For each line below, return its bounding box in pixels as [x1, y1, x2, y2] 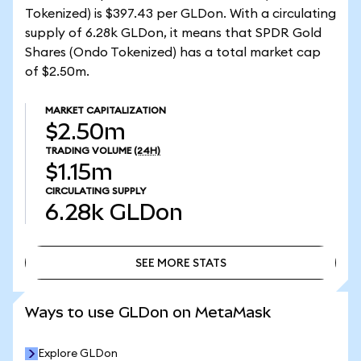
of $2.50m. [25, 65, 89, 78]
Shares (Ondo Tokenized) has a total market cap [25, 46, 321, 59]
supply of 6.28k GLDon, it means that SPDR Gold [25, 27, 322, 39]
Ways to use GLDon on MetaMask [25, 304, 271, 321]
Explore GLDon [38, 348, 118, 359]
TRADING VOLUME [45, 146, 131, 156]
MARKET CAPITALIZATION [45, 106, 166, 115]
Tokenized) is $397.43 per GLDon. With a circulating [25, 7, 336, 20]
